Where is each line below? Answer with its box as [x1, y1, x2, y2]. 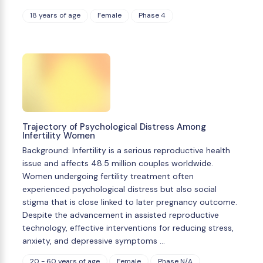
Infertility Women [22, 130, 95, 142]
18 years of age [30, 11, 80, 21]
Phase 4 [139, 11, 166, 21]
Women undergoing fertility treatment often [22, 171, 194, 182]
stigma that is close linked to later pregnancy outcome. [22, 197, 237, 208]
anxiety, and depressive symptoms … [22, 235, 165, 247]
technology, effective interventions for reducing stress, [22, 222, 234, 234]
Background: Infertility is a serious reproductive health [22, 145, 230, 156]
